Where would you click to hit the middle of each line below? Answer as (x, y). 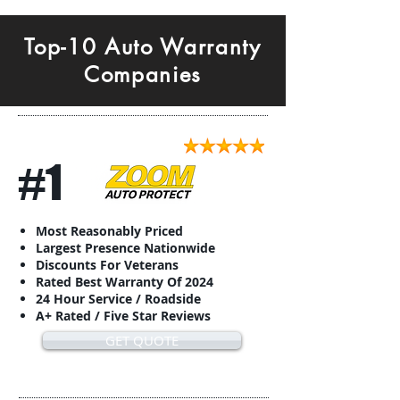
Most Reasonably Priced (109, 231)
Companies (143, 75)
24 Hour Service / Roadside (118, 299)
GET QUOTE (142, 340)
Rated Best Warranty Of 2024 (125, 282)
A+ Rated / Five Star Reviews (123, 316)
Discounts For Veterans (107, 265)
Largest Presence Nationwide (125, 248)
